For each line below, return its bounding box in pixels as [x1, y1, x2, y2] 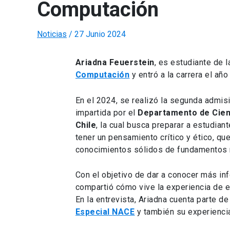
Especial [75, 207, 110, 217]
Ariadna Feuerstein [75, 57, 155, 67]
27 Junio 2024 [74, 29, 126, 39]
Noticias [37, 29, 67, 39]
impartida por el [75, 107, 138, 118]
